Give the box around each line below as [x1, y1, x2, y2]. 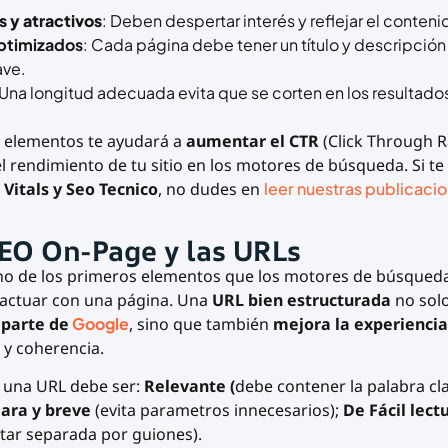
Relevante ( [143, 375, 235, 398]
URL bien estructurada [211, 288, 391, 311]
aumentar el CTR [185, 130, 323, 153]
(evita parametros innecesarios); [90, 399, 343, 422]
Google [71, 312, 129, 334]
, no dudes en [157, 178, 264, 201]
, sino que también [128, 312, 273, 335]
